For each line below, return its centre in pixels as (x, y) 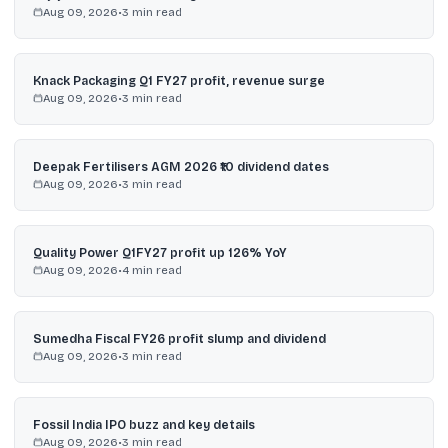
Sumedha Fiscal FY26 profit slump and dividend (179, 338)
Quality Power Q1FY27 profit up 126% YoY (159, 252)
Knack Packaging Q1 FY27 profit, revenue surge (178, 80)
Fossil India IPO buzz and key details (143, 424)
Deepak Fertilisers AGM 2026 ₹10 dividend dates (180, 166)
